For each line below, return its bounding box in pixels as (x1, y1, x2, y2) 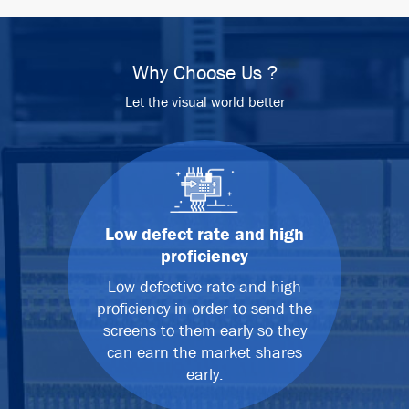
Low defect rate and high (105, 223, 304, 246)
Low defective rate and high (108, 277, 301, 299)
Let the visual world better (124, 92, 285, 112)
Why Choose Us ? (131, 60, 278, 87)
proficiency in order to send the (97, 299, 312, 320)
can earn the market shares (107, 342, 302, 364)
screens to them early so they (102, 320, 307, 342)
